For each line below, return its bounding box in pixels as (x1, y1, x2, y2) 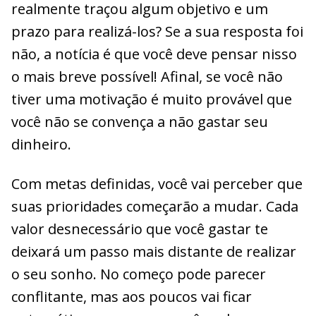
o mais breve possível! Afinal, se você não (11, 66, 283, 86)
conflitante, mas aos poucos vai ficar (11, 286, 252, 306)
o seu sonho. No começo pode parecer (11, 264, 266, 284)
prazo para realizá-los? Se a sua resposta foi (11, 21, 303, 41)
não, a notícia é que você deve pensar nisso (11, 44, 297, 63)
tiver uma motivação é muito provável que (11, 89, 292, 109)
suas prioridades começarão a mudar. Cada (11, 196, 298, 216)
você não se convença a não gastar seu (11, 111, 268, 131)
